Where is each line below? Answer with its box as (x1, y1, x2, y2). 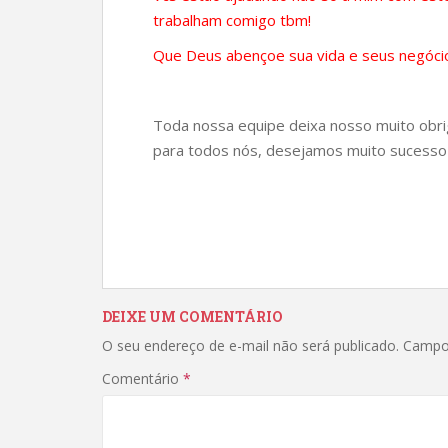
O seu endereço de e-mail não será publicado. (102, 336, 399, 355)
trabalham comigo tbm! (153, 10, 311, 30)
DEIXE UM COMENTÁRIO (102, 307, 283, 326)
